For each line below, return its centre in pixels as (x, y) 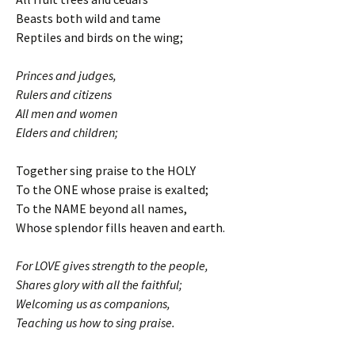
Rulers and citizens (64, 94)
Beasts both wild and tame (88, 18)
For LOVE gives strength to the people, (112, 265)
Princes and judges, (66, 75)
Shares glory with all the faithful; (99, 284)
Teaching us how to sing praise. (97, 322)
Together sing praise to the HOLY (106, 170)
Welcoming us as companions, (93, 303)
